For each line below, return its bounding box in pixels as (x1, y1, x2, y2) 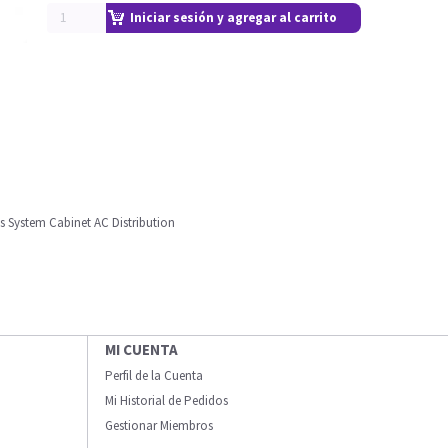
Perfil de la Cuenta (105, 367, 203, 385)
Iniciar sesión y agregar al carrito (130, 9, 337, 26)
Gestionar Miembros (105, 417, 213, 435)
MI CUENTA (105, 340, 178, 360)
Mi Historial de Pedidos (105, 392, 228, 410)
